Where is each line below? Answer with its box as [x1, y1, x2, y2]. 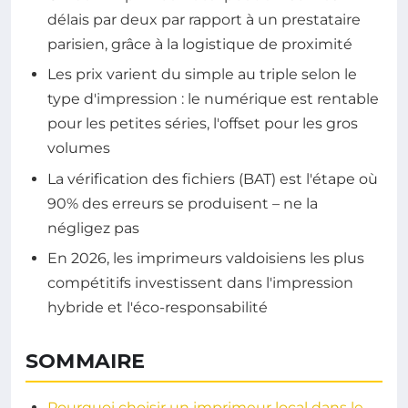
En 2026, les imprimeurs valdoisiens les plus [47, 250, 364, 268]
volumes [47, 139, 110, 158]
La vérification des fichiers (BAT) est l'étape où [47, 169, 378, 188]
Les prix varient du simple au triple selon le [47, 66, 357, 84]
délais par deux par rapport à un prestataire [47, 10, 361, 28]
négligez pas [47, 219, 139, 237]
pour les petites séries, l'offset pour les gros [47, 115, 358, 133]
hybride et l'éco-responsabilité [47, 299, 268, 317]
